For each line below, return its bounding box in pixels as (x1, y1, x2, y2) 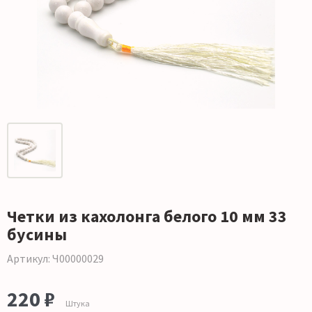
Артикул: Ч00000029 (7, 251, 104, 266)
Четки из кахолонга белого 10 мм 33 (7, 205, 287, 228)
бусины (7, 224, 67, 246)
